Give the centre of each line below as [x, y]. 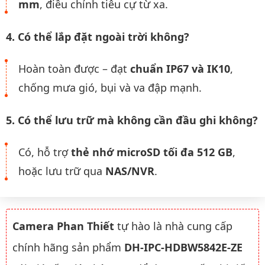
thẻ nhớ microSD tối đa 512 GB [152, 152]
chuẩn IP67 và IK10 [180, 69]
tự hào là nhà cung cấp [173, 226]
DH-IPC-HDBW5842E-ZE [183, 247]
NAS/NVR [130, 171]
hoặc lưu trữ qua [62, 171]
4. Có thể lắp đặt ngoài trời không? [98, 36]
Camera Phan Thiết [63, 226]
